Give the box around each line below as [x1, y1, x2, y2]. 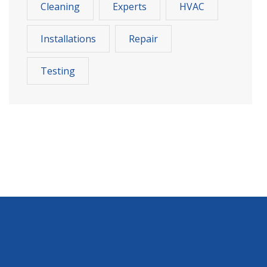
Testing [41, 64, 75, 77]
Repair [129, 32, 158, 45]
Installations [41, 32, 96, 45]
